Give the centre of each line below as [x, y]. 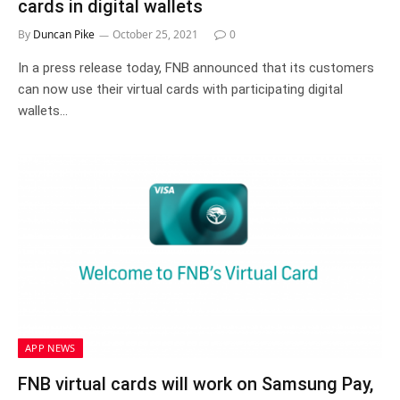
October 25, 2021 [155, 34]
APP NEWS [50, 348]
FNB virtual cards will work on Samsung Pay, [196, 384]
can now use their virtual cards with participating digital [180, 89]
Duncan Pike [64, 34]
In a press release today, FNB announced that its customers [196, 67]
